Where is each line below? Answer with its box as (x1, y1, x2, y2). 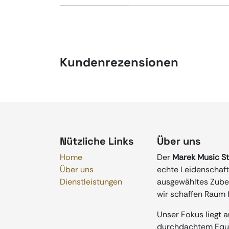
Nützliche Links (60, 134, 133, 148)
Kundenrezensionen (60, 54, 178, 70)
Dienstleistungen (60, 176, 122, 187)
